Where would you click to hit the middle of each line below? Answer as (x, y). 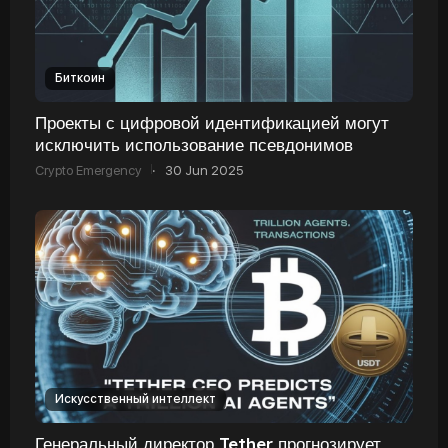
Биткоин (80, 77)
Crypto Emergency (88, 170)
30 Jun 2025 (204, 170)
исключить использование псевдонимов (194, 144)
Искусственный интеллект (135, 398)
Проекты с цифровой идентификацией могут (212, 122)
